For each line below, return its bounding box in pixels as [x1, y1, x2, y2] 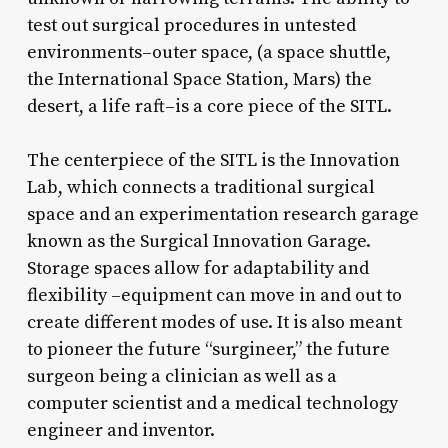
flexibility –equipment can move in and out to [26, 284, 402, 308]
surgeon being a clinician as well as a [26, 365, 337, 389]
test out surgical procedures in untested [26, 14, 356, 38]
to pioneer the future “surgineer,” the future [26, 338, 390, 362]
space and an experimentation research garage [26, 203, 419, 227]
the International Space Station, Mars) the [26, 68, 372, 92]
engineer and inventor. [26, 419, 215, 443]
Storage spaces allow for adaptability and [26, 257, 369, 281]
